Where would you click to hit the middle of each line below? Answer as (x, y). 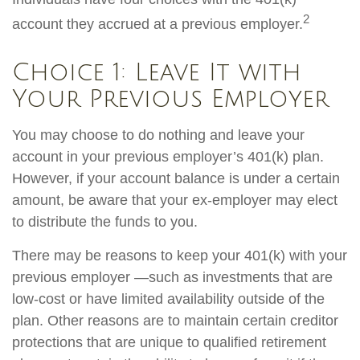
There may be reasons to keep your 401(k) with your (180, 256)
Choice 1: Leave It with (157, 73)
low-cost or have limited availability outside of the (168, 299)
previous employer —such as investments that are (172, 278)
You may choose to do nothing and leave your (158, 135)
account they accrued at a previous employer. (157, 25)
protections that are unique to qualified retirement (169, 343)
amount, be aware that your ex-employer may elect (175, 200)
